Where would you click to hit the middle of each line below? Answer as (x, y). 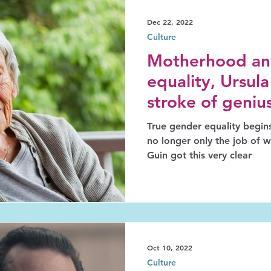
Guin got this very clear (199, 155)
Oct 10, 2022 (170, 247)
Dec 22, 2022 (170, 22)
